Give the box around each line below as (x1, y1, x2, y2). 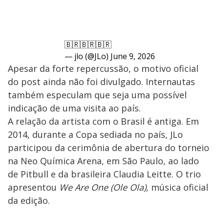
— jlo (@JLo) (64, 51, 110, 62)
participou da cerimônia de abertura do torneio (8, 142, 209, 154)
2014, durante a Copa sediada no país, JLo (8, 129, 183, 141)
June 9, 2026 (110, 51, 155, 62)
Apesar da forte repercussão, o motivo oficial (8, 63, 198, 75)
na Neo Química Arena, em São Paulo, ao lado (8, 155, 199, 167)
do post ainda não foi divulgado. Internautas (8, 76, 195, 88)
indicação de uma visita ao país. (8, 102, 141, 114)
